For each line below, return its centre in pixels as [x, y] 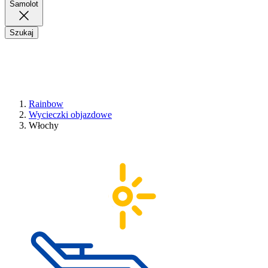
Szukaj [22, 33]
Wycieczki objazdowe [70, 115]
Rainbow [46, 104]
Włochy [44, 126]
